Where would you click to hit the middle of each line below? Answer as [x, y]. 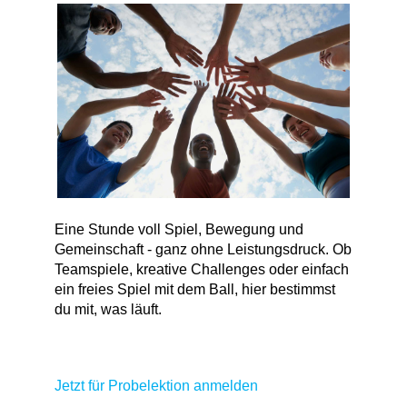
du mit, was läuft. [108, 309]
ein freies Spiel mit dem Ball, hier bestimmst [195, 289]
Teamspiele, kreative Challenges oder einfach [202, 269]
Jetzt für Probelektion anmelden [156, 386]
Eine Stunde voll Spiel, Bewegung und [179, 229]
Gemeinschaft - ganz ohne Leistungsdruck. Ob [203, 249]
